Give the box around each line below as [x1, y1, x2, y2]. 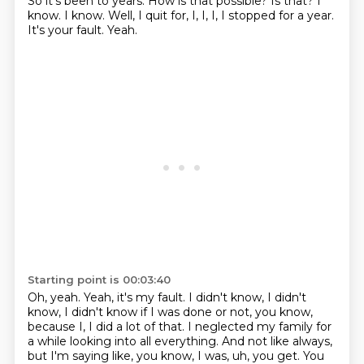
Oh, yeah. [27, 290, 84, 305]
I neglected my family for [187, 319, 331, 334]
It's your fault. [27, 23, 107, 37]
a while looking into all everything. [27, 334, 222, 349]
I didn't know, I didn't [188, 290, 306, 305]
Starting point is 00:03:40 [27, 273, 171, 286]
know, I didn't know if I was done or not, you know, [27, 305, 313, 319]
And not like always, [221, 334, 332, 349]
